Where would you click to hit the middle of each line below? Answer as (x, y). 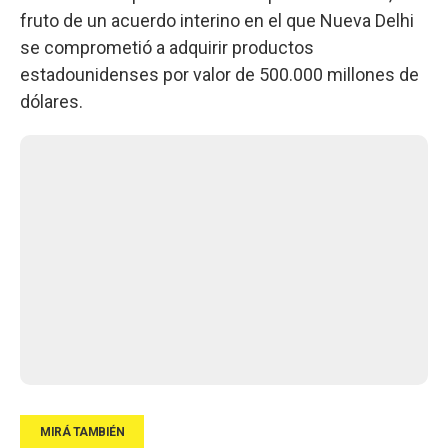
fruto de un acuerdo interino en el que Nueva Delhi (217, 20)
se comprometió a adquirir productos (167, 47)
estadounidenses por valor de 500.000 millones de (219, 74)
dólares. (51, 101)
